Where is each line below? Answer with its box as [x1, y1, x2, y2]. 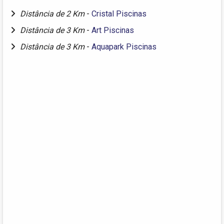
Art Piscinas [91, 25, 134, 35]
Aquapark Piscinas [91, 42, 156, 52]
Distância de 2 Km [20, 9, 86, 19]
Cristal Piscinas [91, 9, 146, 19]
